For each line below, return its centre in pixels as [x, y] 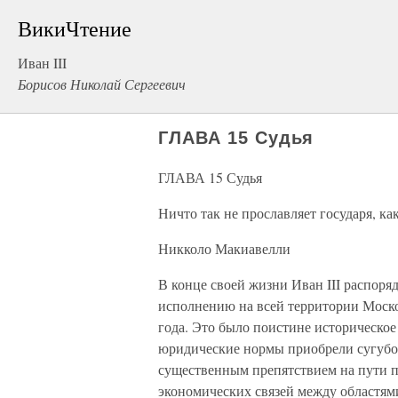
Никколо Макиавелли [224, 248]
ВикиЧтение [75, 28]
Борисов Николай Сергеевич [102, 84]
